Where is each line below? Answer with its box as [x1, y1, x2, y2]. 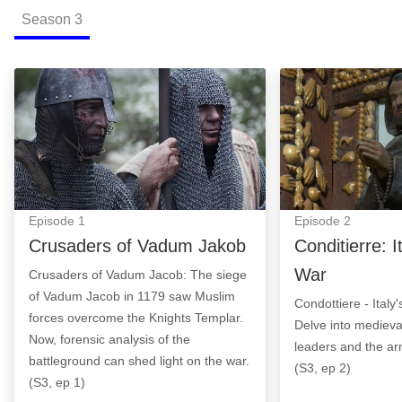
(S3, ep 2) [294, 360, 351, 375]
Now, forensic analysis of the [29, 331, 190, 346]
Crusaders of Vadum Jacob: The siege [29, 267, 247, 282]
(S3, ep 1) [29, 374, 85, 389]
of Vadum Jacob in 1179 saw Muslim [29, 288, 235, 303]
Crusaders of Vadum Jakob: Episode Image [14, 72, 326, 91]
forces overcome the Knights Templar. [29, 310, 243, 325]
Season [22, 12, 74, 28]
